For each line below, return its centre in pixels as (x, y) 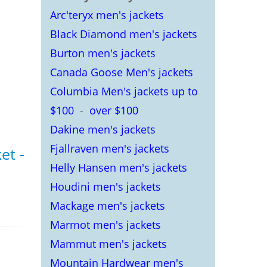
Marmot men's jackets (105, 225)
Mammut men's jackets (108, 244)
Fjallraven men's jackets (109, 148)
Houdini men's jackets (105, 187)
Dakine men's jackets (103, 129)
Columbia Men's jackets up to (124, 91)
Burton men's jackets (103, 53)
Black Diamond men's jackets (123, 34)
